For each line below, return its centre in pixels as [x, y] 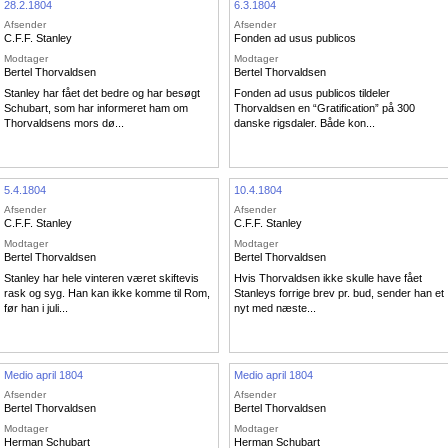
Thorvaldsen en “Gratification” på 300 [324, 108]
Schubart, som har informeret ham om [96, 108]
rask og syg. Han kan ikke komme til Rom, [107, 293]
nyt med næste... [275, 308]
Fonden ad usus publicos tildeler [312, 93]
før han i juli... [36, 308]
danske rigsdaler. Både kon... [304, 123]
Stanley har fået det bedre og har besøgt [102, 93]
